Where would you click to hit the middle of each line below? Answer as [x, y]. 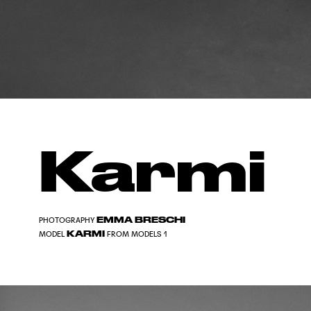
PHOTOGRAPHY [67, 220]
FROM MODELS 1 [137, 234]
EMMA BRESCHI [140, 220]
